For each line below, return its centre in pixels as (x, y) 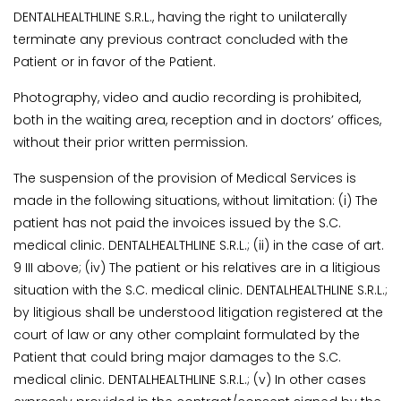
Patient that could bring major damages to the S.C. (177, 358)
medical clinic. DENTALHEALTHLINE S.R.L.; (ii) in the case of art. (199, 246)
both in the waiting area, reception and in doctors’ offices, (197, 120)
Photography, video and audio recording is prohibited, (187, 98)
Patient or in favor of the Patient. (115, 62)
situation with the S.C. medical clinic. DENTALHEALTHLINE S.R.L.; (200, 290)
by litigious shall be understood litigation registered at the (198, 313)
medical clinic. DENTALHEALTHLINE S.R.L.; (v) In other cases (190, 380)
